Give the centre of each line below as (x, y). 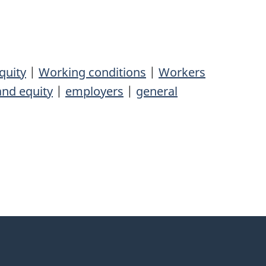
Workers (182, 72)
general (157, 91)
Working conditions (92, 72)
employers (94, 91)
